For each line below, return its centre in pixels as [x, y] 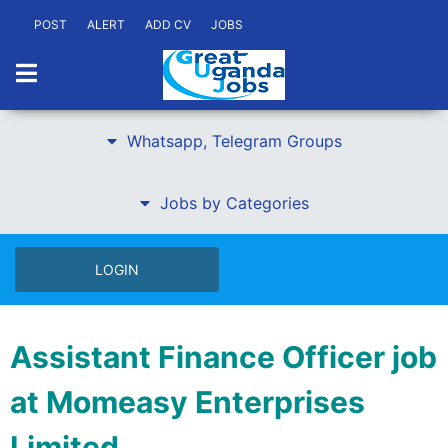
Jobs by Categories [234, 203]
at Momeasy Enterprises [187, 402]
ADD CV [168, 24]
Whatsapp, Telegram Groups [234, 141]
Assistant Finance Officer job [223, 357]
